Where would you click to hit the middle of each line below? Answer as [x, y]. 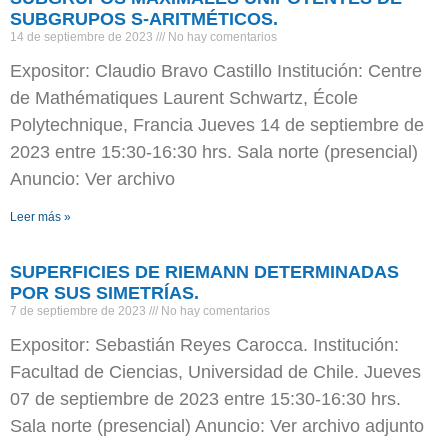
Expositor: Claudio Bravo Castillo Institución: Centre [216, 71]
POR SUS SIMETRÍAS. [104, 293]
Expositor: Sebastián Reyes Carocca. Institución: [204, 345]
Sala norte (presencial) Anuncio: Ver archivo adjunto [217, 426]
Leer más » [40, 217]
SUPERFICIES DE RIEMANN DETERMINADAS [204, 272]
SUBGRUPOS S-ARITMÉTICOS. [144, 19]
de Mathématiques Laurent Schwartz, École [184, 98]
